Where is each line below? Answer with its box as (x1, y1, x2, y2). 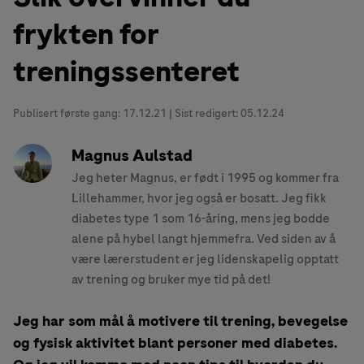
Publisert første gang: (13, 106, 123, 122)
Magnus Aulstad (71, 145, 193, 167)
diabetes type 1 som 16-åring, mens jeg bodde (71, 210, 330, 228)
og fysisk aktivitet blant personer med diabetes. (13, 333, 337, 353)
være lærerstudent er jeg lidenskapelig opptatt (71, 250, 339, 269)
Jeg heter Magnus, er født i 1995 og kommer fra (71, 169, 339, 188)
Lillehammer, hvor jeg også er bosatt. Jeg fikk (71, 189, 327, 208)
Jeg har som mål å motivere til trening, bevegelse (13, 311, 348, 331)
